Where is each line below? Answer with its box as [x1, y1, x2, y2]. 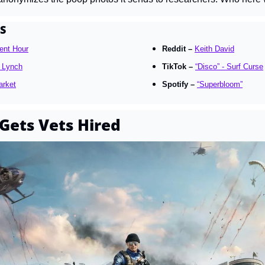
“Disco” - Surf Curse [195, 62, 263, 71]
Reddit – [162, 44, 195, 53]
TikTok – [162, 62, 195, 71]
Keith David [195, 44, 234, 53]
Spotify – [162, 80, 197, 89]
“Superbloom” [197, 80, 243, 89]
